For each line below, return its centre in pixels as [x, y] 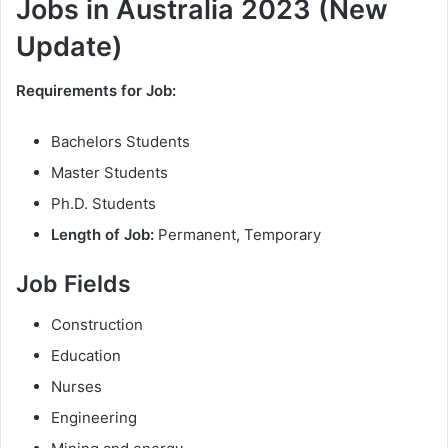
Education [86, 355]
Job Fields [73, 284]
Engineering [94, 417]
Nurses [76, 386]
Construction [97, 324]
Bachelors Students [120, 142]
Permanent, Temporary [239, 235]
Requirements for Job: [96, 91]
